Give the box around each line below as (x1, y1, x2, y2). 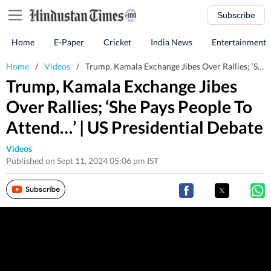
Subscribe (217, 10, 255, 20)
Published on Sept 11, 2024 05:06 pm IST (6, 155, 158, 166)
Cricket (103, 37, 131, 47)
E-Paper (54, 37, 84, 47)
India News (151, 37, 192, 47)
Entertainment (212, 37, 266, 47)
